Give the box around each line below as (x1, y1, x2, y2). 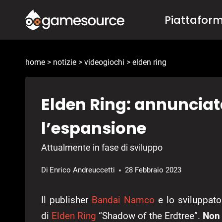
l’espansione (41, 117, 146, 140)
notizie (53, 57, 76, 67)
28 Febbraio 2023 (125, 166, 182, 175)
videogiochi (84, 57, 124, 67)
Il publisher (41, 194, 92, 206)
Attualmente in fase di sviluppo (41, 142, 163, 153)
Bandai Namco (91, 194, 155, 206)
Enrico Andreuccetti (50, 166, 115, 175)
